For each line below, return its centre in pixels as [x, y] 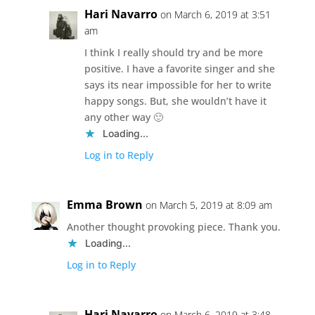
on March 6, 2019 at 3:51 [215, 14]
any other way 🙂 [123, 117]
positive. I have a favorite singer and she [179, 68]
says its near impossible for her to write [178, 84]
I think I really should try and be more [173, 52]
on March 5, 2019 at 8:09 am [208, 205]
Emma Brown [104, 204]
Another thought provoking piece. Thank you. [173, 226]
